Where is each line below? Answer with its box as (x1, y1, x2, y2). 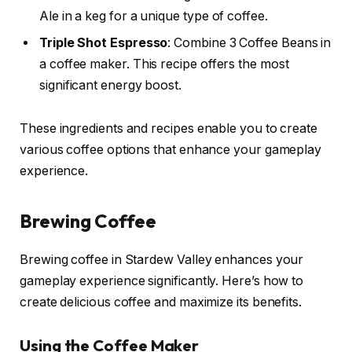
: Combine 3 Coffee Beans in (167, 35, 332, 50)
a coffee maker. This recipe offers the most (39, 56, 289, 71)
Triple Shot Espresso (39, 35, 168, 50)
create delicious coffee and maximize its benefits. (20, 294, 302, 310)
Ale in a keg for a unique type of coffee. (39, 8, 268, 24)
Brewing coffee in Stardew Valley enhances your (20, 251, 304, 267)
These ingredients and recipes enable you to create (20, 121, 318, 137)
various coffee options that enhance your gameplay (20, 142, 322, 158)
